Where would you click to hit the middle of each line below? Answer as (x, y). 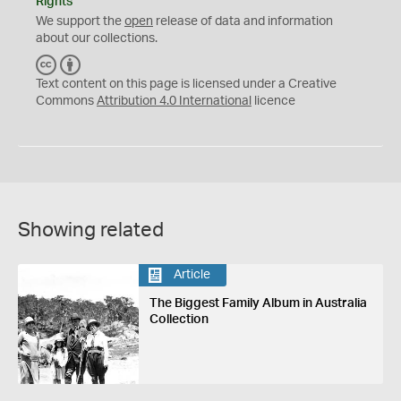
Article (192, 275)
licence (273, 101)
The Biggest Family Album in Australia (258, 303)
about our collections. (97, 38)
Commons (66, 101)
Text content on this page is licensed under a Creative (186, 84)
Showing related (91, 230)
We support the (80, 21)
